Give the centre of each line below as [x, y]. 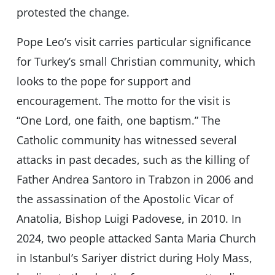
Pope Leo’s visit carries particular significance [134, 42]
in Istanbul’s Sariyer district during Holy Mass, [134, 258]
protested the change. [73, 13]
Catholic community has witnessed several [126, 140]
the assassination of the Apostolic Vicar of [125, 199]
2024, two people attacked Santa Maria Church [136, 238]
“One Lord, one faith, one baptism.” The [118, 121]
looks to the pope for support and [103, 81]
